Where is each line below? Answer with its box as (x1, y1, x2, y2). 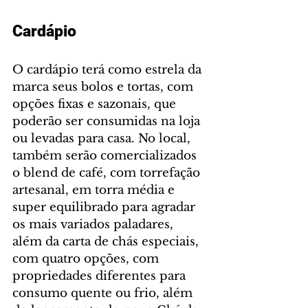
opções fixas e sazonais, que (12, 97, 179, 112)
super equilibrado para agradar (12, 200, 199, 215)
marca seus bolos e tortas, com (12, 80, 197, 95)
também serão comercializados (12, 148, 200, 164)
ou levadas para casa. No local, (12, 131, 194, 146)
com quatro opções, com (12, 252, 162, 267)
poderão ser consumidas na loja (12, 114, 203, 129)
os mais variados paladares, (12, 217, 177, 232)
